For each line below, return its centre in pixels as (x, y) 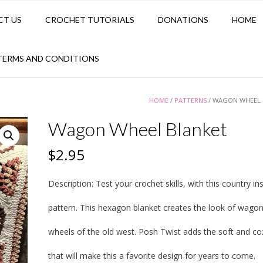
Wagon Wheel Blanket (137, 129)
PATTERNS (191, 100)
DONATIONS (183, 20)
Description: (72, 184)
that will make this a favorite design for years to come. (151, 256)
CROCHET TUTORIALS (90, 20)
